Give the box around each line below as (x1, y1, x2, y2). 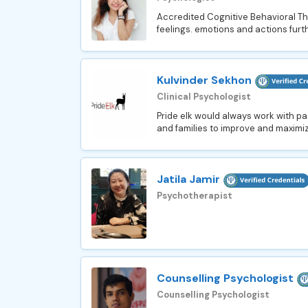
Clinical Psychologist (157, 90, 251, 102)
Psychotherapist (157, 189, 232, 201)
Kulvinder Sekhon (157, 73, 252, 87)
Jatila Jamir (157, 172, 220, 186)
